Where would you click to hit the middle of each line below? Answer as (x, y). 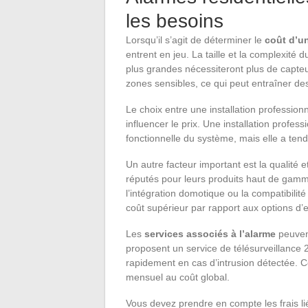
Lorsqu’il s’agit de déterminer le (195, 40)
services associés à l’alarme (210, 233)
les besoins (175, 21)
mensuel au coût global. (178, 277)
